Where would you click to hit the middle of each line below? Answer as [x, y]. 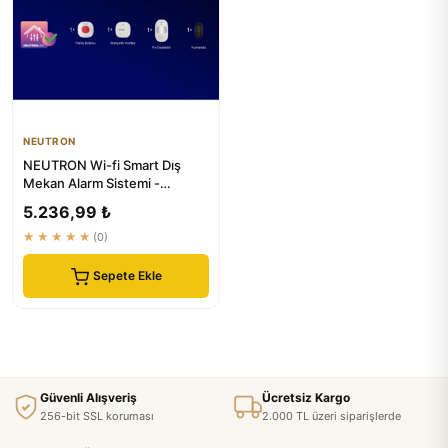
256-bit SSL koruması [97, 416]
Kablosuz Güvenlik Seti [93, 201]
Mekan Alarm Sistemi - [91, 183]
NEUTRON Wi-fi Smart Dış [102, 165]
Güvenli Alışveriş [88, 397]
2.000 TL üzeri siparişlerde [331, 416]
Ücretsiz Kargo [306, 397]
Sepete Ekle [127, 276]
